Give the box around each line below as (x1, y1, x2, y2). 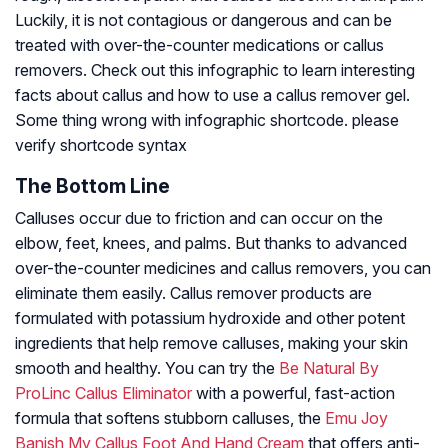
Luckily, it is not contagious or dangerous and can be (15, 10, 392, 31)
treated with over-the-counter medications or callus (15, 35, 384, 56)
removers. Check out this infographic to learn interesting (15, 60, 415, 81)
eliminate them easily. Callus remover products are (15, 283, 372, 304)
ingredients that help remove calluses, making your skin (15, 333, 408, 354)
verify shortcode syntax (15, 135, 187, 156)
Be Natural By (279, 358, 379, 379)
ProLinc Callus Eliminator (15, 383, 192, 404)
